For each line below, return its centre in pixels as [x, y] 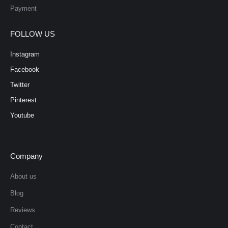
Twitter [20, 85]
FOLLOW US [33, 34]
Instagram [25, 54]
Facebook [25, 70]
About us [23, 177]
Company [26, 156]
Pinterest [23, 100]
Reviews [23, 210]
